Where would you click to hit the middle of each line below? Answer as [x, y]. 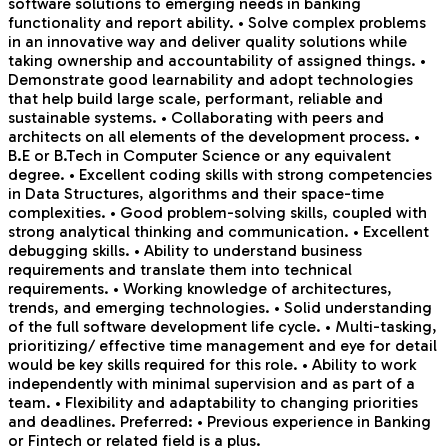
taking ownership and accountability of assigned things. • [217, 61]
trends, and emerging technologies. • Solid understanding [220, 308]
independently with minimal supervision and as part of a [211, 384]
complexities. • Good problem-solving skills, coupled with [217, 213]
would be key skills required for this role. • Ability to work [212, 365]
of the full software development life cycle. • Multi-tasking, [222, 327]
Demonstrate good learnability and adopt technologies [210, 80]
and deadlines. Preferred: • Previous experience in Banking [219, 422]
